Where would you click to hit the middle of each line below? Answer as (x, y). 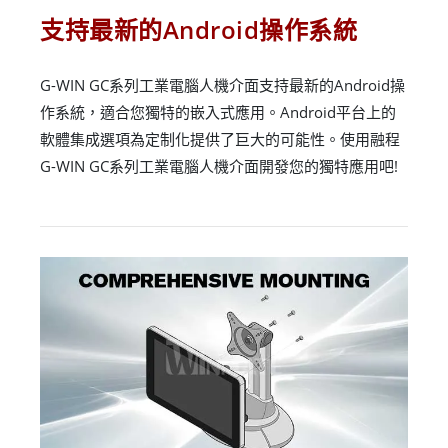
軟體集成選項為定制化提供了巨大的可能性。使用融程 (220, 139)
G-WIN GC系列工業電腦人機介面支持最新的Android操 (222, 85)
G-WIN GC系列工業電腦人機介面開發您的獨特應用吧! (219, 166)
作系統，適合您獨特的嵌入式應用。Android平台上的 (218, 112)
